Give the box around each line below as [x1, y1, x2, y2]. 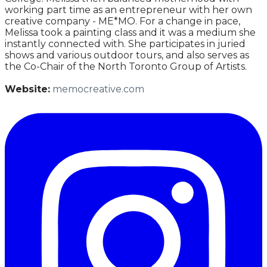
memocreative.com [52, 83, 144, 95]
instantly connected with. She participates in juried [5, 38, 246, 49]
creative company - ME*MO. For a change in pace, [5, 15, 240, 27]
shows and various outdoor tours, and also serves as [5, 49, 249, 61]
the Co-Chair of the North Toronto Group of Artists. [5, 60, 247, 72]
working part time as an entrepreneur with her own [5, 4, 252, 15]
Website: [5, 83, 50, 95]
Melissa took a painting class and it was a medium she [5, 26, 256, 38]
